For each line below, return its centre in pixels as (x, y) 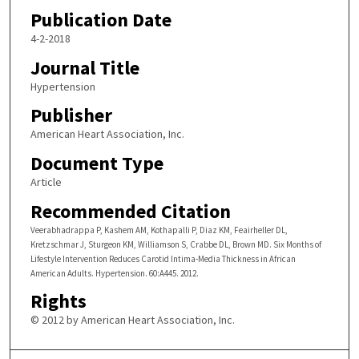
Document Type (97, 163)
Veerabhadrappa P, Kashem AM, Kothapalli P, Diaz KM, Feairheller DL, (159, 230)
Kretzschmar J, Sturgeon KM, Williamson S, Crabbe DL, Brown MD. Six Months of (175, 244)
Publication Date (101, 20)
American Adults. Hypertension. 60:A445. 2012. (114, 273)
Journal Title (85, 67)
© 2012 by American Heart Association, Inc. (132, 319)
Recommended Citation (130, 211)
